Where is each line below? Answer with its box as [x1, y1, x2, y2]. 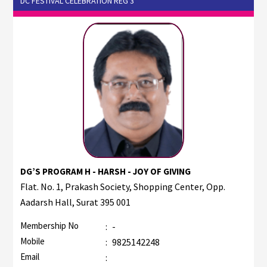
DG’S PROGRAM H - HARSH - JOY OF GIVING [20, 166, 191, 178]
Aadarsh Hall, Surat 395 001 [20, 196, 131, 209]
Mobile [20, 235, 45, 247]
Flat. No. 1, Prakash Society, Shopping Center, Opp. [20, 181, 226, 193]
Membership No [20, 220, 79, 232]
